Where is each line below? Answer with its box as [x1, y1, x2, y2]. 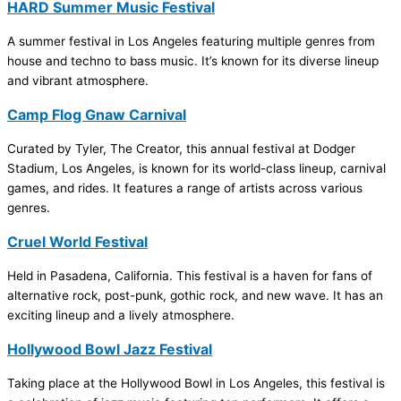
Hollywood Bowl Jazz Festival [7, 340, 212, 359]
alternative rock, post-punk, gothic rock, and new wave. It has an [7, 288, 383, 303]
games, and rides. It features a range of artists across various [7, 181, 363, 196]
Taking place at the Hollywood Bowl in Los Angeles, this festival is [7, 376, 385, 391]
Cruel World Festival [7, 233, 148, 252]
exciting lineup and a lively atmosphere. [7, 308, 235, 323]
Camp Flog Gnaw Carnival [7, 106, 186, 124]
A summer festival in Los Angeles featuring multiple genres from [7, 34, 375, 49]
